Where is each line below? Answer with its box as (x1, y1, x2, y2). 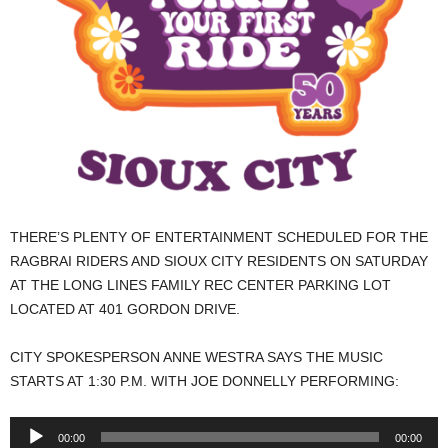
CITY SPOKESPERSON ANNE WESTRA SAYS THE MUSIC (10, 349, 383, 366)
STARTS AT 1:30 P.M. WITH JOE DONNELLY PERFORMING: (10, 373, 399, 390)
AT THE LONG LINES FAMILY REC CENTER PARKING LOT (10, 277, 391, 294)
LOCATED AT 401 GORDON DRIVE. (10, 301, 240, 318)
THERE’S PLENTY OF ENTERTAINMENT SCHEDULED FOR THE (10, 229, 428, 246)
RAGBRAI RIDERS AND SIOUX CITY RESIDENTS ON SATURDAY (10, 253, 428, 270)
